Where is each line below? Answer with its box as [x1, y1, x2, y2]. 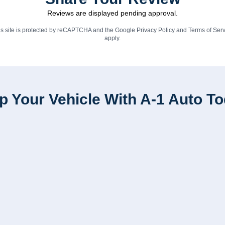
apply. [104, 35, 121, 42]
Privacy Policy [136, 27, 175, 34]
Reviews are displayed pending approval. [47, 9, 178, 17]
